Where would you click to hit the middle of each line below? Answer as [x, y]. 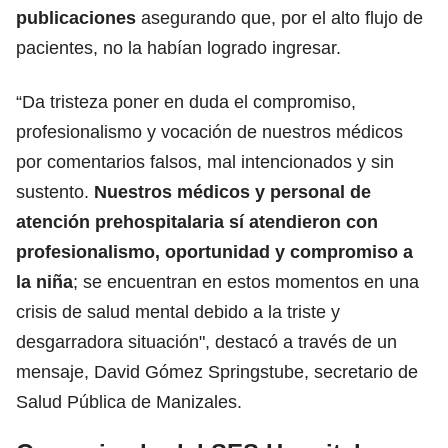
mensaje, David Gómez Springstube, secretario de [217, 371]
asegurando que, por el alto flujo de [279, 17]
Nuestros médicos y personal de [232, 191]
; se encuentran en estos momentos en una [246, 281]
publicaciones [76, 17]
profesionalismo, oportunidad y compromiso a [214, 251]
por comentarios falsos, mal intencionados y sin [205, 161]
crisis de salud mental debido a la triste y [178, 311]
